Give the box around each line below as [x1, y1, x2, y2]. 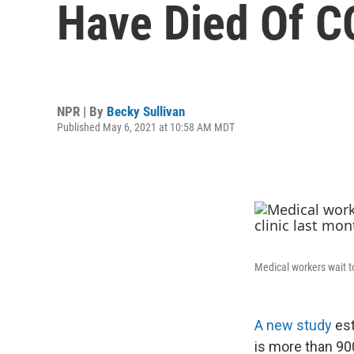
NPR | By [57, 103, 107, 119]
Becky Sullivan [107, 103, 185, 119]
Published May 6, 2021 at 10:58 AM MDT [57, 120, 235, 134]
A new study [254, 317, 335, 333]
